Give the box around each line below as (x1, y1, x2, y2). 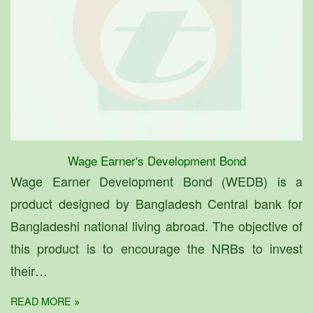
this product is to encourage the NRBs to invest (10, 238, 303, 257)
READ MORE (10, 293, 71, 308)
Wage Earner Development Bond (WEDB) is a (10, 171, 303, 190)
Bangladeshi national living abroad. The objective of (10, 216, 303, 235)
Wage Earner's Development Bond (67, 151, 246, 169)
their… (10, 261, 48, 279)
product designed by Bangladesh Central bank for (10, 194, 303, 212)
